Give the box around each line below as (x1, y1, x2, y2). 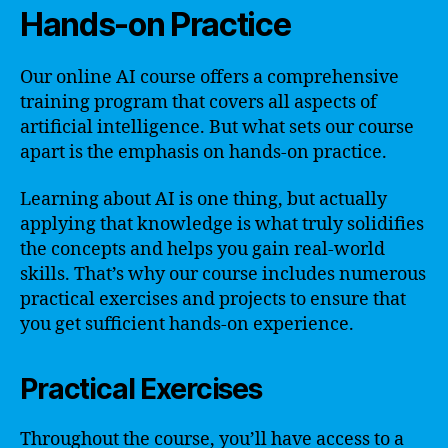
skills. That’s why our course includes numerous (20, 263, 426, 286)
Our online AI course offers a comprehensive (20, 65, 399, 89)
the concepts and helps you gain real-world (20, 238, 385, 261)
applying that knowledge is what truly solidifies (20, 213, 424, 236)
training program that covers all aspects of (20, 90, 377, 114)
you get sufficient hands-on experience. (20, 313, 354, 336)
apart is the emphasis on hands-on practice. (20, 140, 387, 164)
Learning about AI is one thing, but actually (20, 188, 387, 211)
